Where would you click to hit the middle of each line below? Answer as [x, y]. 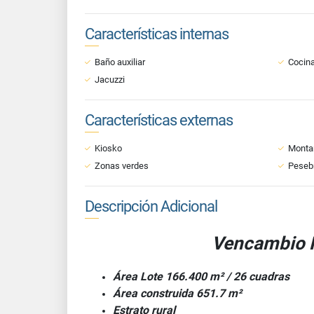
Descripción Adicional [151, 206]
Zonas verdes [122, 166]
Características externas [159, 120]
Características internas [157, 34]
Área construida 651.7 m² [177, 293]
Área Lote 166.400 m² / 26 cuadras [201, 277]
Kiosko [108, 148]
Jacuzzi [110, 80]
